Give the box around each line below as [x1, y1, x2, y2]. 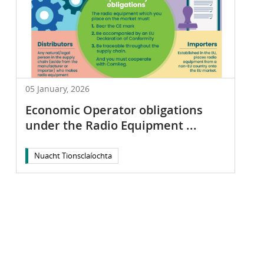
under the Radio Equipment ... [25, 117, 197, 133]
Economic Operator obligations [25, 101, 203, 118]
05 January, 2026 [25, 82, 90, 94]
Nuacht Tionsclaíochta [34, 150, 112, 161]
